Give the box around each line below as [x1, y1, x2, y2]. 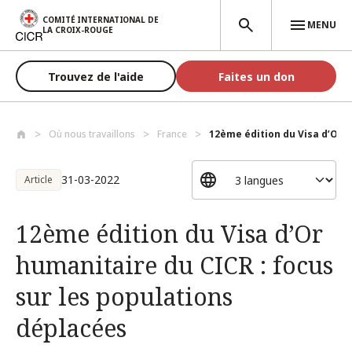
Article [24, 173, 53, 186]
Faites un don [218, 68, 295, 84]
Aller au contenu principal [9, 6, 137, 21]
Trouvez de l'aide [48, 68, 144, 84]
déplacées [16, 312, 126, 344]
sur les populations [16, 280, 233, 313]
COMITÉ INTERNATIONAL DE [42, 13, 159, 25]
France [157, 127, 187, 141]
